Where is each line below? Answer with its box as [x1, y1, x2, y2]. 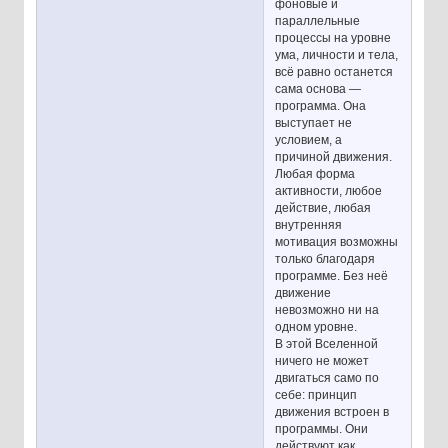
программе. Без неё [275, 269, 389, 284]
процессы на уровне [275, 31, 392, 46]
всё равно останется [275, 65, 394, 80]
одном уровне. [275, 320, 358, 335]
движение [275, 286, 332, 301]
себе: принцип [275, 388, 358, 403]
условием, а [275, 133, 343, 148]
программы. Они [275, 422, 369, 437]
